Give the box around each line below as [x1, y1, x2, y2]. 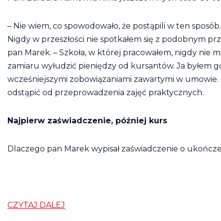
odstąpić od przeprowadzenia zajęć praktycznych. [7, 88, 204, 97]
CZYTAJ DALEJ [7, 200, 65, 210]
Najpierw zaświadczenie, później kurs [7, 116, 167, 125]
